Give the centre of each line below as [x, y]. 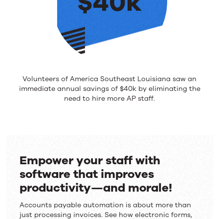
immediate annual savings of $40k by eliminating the [109, 89]
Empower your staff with [90, 161]
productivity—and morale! [96, 188]
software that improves [87, 174]
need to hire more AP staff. [109, 99]
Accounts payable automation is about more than [105, 205]
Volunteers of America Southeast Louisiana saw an [109, 79]
